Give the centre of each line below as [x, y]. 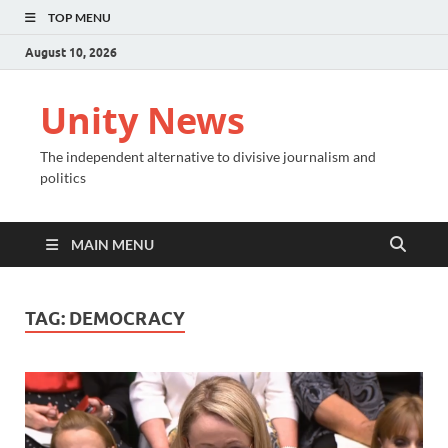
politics [63, 177]
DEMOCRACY [127, 318]
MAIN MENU [112, 244]
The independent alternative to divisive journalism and [208, 156]
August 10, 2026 [71, 52]
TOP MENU [79, 17]
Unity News [142, 120]
